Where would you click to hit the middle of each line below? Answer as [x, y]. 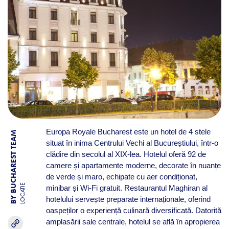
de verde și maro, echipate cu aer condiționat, [121, 177]
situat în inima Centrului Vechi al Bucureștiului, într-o [132, 143]
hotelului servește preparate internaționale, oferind [128, 199]
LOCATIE [22, 193]
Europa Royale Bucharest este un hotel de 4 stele [128, 132]
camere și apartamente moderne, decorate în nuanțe [133, 165]
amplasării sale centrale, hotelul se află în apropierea [133, 222]
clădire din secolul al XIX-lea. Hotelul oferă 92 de [126, 154]
